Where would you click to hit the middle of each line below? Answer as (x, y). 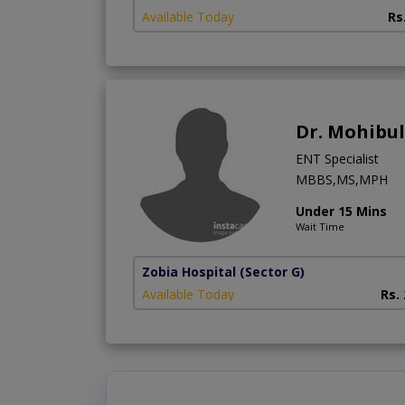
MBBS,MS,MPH (342, 179)
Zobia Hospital (189, 271)
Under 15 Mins (341, 211)
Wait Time (320, 226)
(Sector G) (272, 271)
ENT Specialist (337, 158)
